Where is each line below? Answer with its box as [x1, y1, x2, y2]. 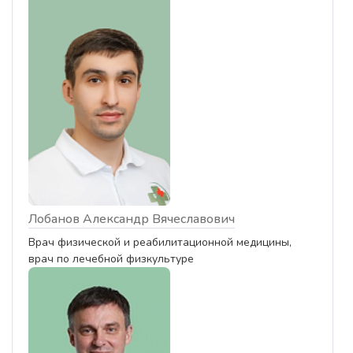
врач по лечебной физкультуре [28, 251, 194, 266]
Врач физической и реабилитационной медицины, [28, 234, 292, 250]
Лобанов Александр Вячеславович [28, 210, 235, 228]
